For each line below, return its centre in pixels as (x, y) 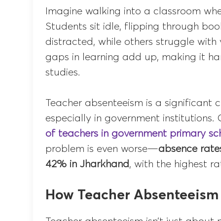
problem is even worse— (102, 149)
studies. (63, 72)
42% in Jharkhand (88, 164)
